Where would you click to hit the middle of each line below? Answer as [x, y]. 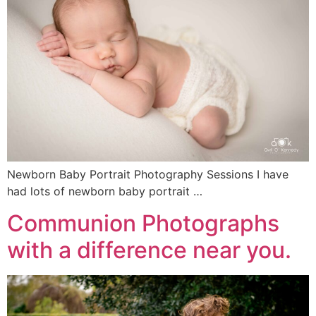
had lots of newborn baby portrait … [105, 192]
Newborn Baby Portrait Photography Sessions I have [148, 175]
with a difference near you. [149, 250]
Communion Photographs [143, 223]
